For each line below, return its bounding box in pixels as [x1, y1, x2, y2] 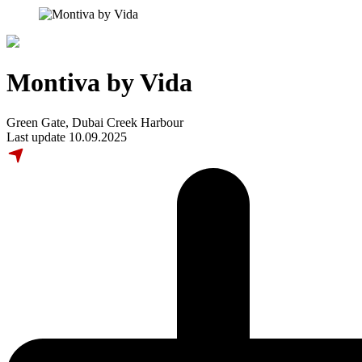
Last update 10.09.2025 [6, 129, 127, 144]
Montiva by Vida [6, 68, 192, 98]
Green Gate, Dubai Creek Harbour [6, 115, 183, 129]
